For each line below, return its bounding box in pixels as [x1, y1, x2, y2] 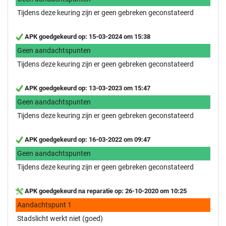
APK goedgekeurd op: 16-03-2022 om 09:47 [23, 135, 150, 143]
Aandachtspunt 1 [17, 200, 72, 209]
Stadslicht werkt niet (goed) [17, 214, 103, 222]
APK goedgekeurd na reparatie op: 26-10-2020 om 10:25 [23, 187, 187, 195]
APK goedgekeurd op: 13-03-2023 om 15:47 [23, 84, 150, 92]
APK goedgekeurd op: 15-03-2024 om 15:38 [23, 32, 150, 40]
